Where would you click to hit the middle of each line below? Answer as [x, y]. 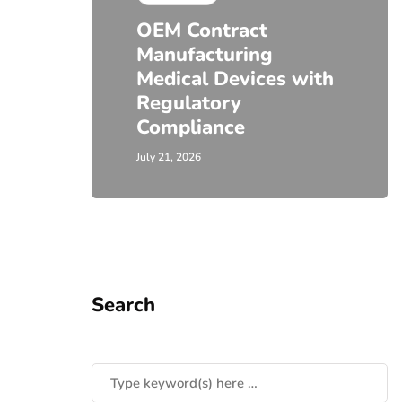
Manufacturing [205, 55]
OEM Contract [202, 31]
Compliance [191, 127]
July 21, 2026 [169, 157]
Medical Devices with [235, 79]
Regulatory [189, 103]
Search [123, 305]
